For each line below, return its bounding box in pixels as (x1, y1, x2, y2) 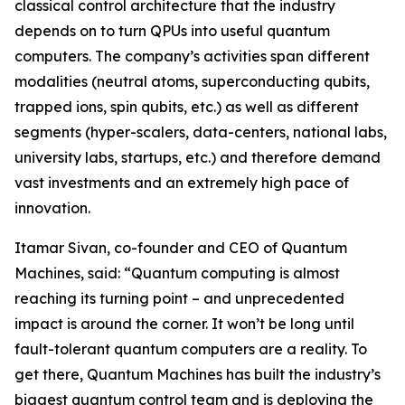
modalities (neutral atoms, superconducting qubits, (14, 72, 370, 91)
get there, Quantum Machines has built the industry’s (14, 365, 381, 384)
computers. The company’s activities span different (14, 47, 370, 66)
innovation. (14, 199, 90, 218)
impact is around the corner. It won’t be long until (14, 315, 354, 334)
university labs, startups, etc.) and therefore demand (14, 148, 381, 167)
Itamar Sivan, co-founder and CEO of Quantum (14, 239, 347, 258)
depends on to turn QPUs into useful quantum (14, 22, 330, 41)
